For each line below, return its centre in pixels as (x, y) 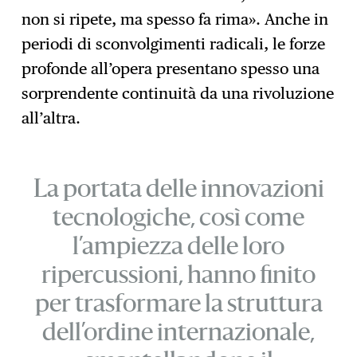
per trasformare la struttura (178, 306)
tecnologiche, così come (178, 220)
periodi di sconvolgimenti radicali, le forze (174, 44)
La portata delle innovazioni (178, 191)
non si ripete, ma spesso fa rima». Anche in (175, 20)
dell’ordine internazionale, (178, 335)
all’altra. (51, 118)
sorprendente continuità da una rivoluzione (178, 94)
